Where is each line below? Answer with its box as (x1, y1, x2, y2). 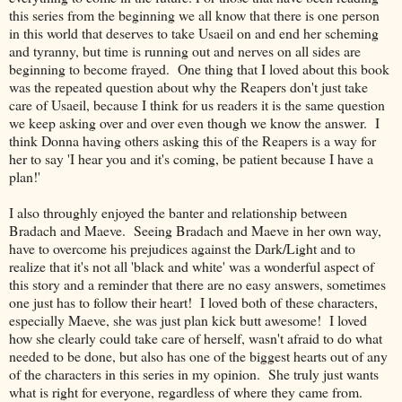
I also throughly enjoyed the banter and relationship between (9, 202, 347, 222)
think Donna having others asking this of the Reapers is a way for (9, 130, 376, 150)
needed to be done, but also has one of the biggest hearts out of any (9, 345, 388, 365)
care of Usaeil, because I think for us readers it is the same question (9, 94, 385, 114)
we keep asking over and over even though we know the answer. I (9, 112, 380, 132)
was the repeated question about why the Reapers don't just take (9, 76, 368, 96)
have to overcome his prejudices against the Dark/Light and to (9, 238, 355, 258)
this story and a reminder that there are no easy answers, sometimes (9, 274, 386, 293)
